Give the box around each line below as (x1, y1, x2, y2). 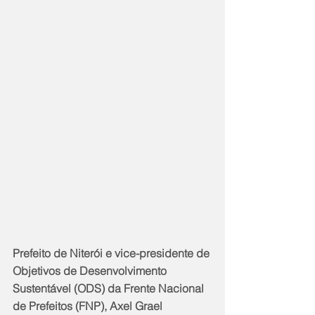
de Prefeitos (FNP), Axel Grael (13, 299, 165, 314)
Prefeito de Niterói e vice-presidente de (13, 246, 212, 261)
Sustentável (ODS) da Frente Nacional (13, 281, 207, 296)
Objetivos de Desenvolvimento (13, 264, 169, 278)
